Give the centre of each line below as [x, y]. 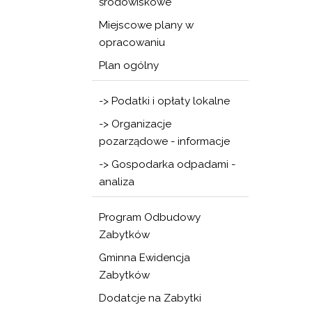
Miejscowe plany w [146, 25]
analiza [117, 182]
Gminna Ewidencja [145, 258]
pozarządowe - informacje [164, 141]
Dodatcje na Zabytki [150, 298]
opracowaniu [132, 42]
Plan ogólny [129, 65]
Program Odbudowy [150, 217]
